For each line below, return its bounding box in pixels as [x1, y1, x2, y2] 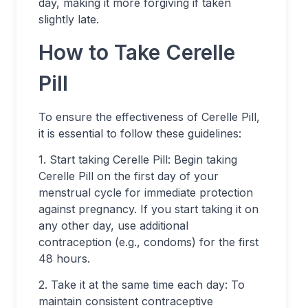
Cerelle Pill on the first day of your [38, 169, 219, 183]
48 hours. [38, 252, 90, 265]
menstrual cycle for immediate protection [38, 186, 253, 199]
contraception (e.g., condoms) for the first [38, 235, 258, 249]
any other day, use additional [38, 219, 188, 232]
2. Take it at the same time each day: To [38, 278, 245, 291]
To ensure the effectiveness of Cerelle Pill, [38, 110, 260, 124]
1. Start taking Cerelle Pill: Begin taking [38, 153, 237, 166]
